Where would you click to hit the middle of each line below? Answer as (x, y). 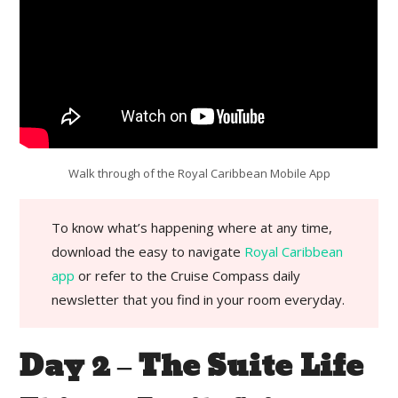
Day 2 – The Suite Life (192, 367)
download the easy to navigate (148, 251)
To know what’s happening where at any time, (192, 227)
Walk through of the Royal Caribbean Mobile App (199, 173)
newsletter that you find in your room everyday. (199, 299)
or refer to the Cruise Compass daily (188, 275)
